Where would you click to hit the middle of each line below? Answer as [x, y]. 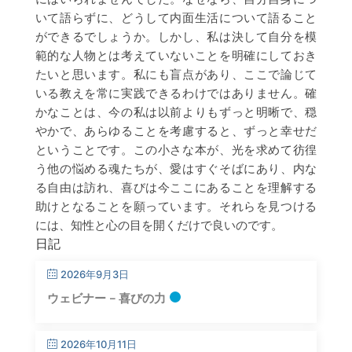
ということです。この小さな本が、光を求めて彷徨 [176, 149]
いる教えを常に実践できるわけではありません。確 [176, 93]
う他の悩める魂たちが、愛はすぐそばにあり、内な [176, 168]
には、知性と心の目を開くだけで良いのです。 [159, 225]
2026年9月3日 [94, 274]
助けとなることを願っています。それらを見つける [176, 206]
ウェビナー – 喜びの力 [106, 299]
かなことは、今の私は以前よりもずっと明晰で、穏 [176, 112]
